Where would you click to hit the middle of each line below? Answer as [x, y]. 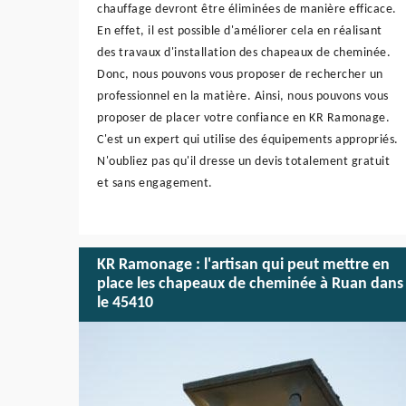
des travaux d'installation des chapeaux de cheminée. [244, 53]
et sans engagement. [155, 183]
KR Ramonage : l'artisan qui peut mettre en [243, 266]
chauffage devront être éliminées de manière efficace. [247, 9]
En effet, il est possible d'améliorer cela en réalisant [240, 31]
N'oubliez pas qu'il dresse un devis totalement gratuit [243, 161]
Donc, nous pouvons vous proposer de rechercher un [240, 74]
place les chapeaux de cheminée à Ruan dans [250, 285]
